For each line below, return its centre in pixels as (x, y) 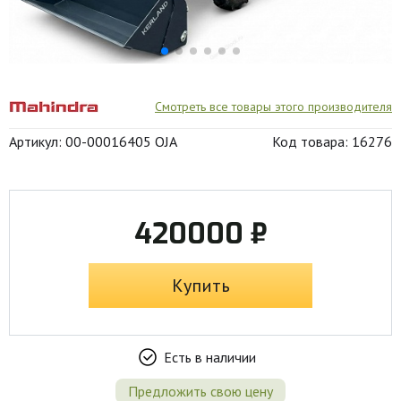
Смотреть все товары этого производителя (273, 107)
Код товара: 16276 (332, 141)
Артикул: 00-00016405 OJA (93, 141)
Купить (200, 286)
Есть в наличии (209, 357)
